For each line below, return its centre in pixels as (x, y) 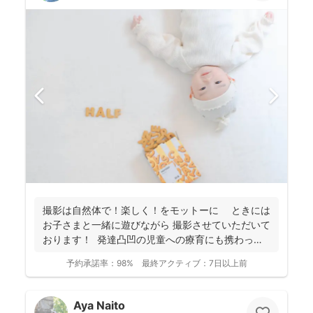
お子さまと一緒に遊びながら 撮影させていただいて (156, 225)
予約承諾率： (91, 263)
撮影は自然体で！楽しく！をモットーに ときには (156, 210)
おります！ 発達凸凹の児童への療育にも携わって (153, 240)
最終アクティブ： (175, 263)
